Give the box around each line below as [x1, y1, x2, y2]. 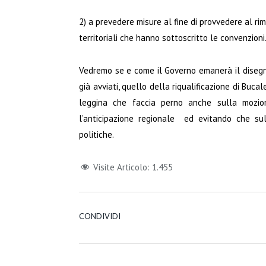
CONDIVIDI [79, 211, 121, 221]
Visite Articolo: [93, 161, 150, 173]
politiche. [79, 128, 114, 140]
